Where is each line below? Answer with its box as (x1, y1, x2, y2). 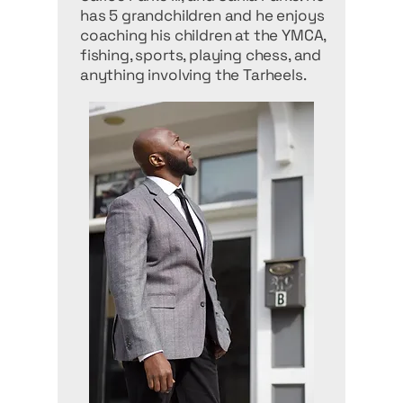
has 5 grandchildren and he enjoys (80, 5, 325, 25)
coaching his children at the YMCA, (80, 25, 327, 45)
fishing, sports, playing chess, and (80, 45, 322, 65)
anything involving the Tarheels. (80, 65, 307, 85)
